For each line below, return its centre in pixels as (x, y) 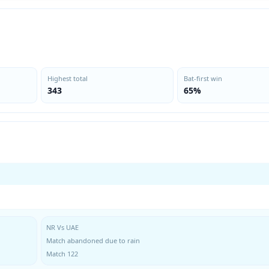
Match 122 (62, 254)
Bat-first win (203, 78)
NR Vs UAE (62, 227)
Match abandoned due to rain (93, 240)
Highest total (68, 78)
